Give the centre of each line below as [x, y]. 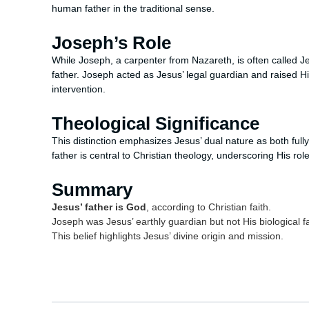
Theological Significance [156, 124]
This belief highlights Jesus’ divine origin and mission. [168, 237]
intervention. [79, 90]
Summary [92, 190]
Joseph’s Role [111, 43]
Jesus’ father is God [99, 208]
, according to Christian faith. [209, 208]
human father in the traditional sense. [133, 9]
